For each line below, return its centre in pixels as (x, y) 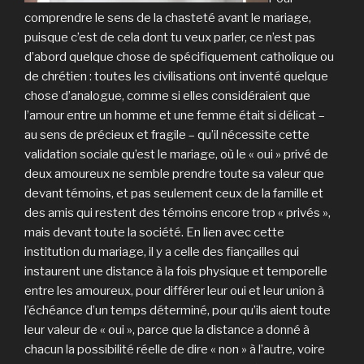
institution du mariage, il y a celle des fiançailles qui (162, 251)
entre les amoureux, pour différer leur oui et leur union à (174, 290)
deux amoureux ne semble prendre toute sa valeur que (174, 173)
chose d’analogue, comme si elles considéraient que (167, 95)
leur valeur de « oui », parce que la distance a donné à (167, 329)
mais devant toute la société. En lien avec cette (154, 232)
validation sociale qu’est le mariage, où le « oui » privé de (176, 154)
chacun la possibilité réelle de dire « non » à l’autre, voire (175, 349)
